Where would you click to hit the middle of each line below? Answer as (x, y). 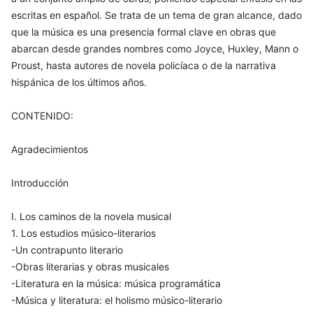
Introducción (40, 182)
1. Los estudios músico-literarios (83, 233)
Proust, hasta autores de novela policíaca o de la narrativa (144, 65)
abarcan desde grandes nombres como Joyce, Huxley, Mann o (155, 48)
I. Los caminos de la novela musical (91, 216)
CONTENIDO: (42, 115)
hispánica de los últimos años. (79, 82)
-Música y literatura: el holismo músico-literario (117, 300)
